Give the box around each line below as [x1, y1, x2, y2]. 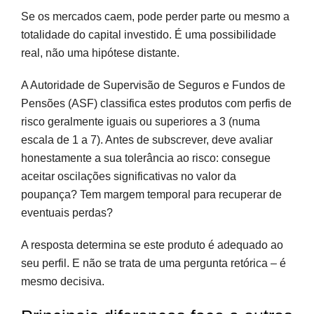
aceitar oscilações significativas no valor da [21, 170, 236, 182]
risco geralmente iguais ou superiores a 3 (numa [21, 115, 260, 128]
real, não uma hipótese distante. [21, 46, 179, 59]
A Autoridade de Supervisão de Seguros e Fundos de [21, 78, 285, 91]
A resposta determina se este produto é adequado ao [21, 238, 283, 251]
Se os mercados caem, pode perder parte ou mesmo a [21, 10, 289, 22]
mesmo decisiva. [21, 275, 104, 287]
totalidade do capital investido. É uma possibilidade [21, 28, 276, 41]
